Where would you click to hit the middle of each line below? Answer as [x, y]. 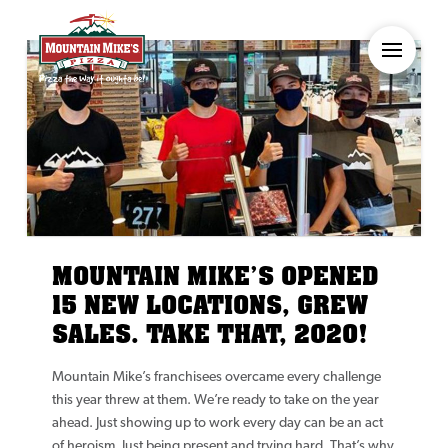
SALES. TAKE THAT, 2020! [209, 334]
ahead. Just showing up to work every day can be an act [217, 424]
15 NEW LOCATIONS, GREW [209, 305]
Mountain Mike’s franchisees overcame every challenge [216, 378]
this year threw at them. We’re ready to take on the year [215, 401]
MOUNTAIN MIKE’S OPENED [215, 276]
